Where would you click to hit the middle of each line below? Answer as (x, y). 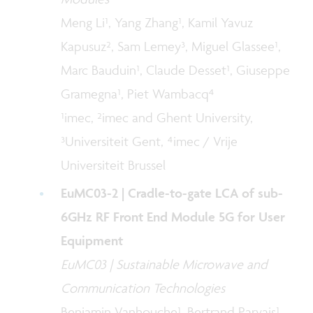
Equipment (92, 241)
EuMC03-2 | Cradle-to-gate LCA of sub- (172, 193)
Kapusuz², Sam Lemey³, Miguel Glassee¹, (171, 46)
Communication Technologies (143, 288)
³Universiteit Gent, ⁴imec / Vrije (150, 141)
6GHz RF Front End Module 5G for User (173, 217)
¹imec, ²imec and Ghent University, (157, 117)
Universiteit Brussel (114, 165)
